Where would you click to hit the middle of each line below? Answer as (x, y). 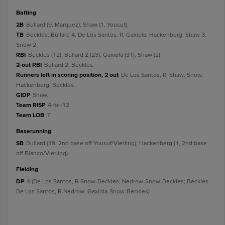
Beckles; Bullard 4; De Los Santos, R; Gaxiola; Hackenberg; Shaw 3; (116, 35)
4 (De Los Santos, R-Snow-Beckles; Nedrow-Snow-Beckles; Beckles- (119, 182)
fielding (29, 170)
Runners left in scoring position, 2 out (67, 75)
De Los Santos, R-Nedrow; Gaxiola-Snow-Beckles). (84, 192)
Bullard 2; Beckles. (69, 65)
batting (28, 13)
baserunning (36, 131)
